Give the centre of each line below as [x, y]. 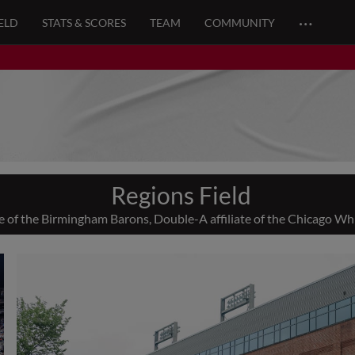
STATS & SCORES [84, 22]
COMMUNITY [240, 22]
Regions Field [181, 195]
